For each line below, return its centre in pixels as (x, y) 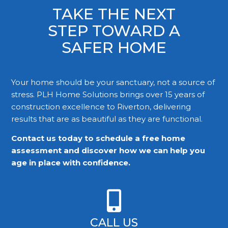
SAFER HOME (114, 47)
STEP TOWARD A (114, 31)
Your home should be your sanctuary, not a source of (113, 82)
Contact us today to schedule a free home (98, 138)
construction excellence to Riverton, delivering (101, 106)
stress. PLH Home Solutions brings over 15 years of (108, 94)
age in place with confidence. (71, 163)
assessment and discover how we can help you (108, 151)
